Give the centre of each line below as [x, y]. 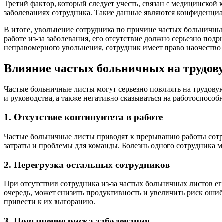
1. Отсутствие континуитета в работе [83, 117]
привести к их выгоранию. [50, 202]
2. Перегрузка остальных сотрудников [87, 165]
